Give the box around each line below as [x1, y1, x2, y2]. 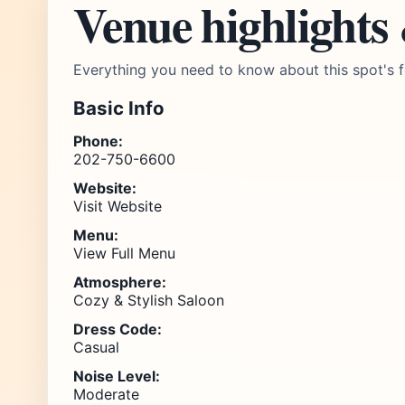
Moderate [73, 385, 139, 403]
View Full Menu [73, 244, 175, 262]
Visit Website [73, 197, 162, 215]
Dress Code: [73, 320, 162, 338]
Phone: [73, 132, 123, 150]
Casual [73, 338, 119, 356]
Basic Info [73, 97, 165, 119]
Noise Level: [73, 367, 160, 385]
